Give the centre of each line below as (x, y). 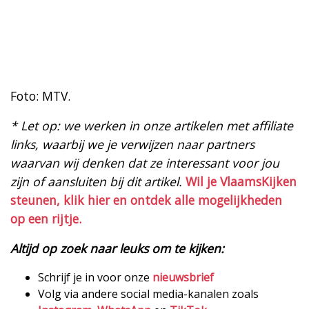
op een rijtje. (46, 218)
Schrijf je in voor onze (95, 277)
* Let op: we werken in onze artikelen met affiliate (152, 125)
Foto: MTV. (40, 96)
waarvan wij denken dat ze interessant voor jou (145, 162)
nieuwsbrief (183, 277)
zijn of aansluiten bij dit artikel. (96, 181)
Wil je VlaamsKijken (241, 181)
